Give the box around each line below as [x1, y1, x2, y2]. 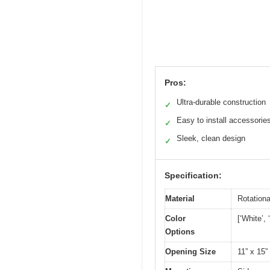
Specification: [165, 171, 222, 181]
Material [165, 194, 195, 204]
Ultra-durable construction [177, 98, 266, 107]
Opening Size [165, 247, 216, 257]
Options [165, 227, 195, 237]
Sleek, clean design [177, 134, 245, 143]
